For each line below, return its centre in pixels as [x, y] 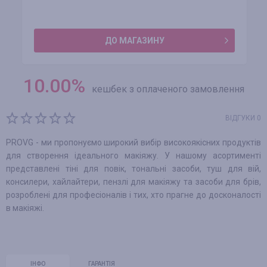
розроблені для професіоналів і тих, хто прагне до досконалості [133, 195]
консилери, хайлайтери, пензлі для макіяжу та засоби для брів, [133, 182]
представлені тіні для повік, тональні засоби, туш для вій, [133, 169]
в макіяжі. [25, 208]
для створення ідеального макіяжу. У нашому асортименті [133, 156]
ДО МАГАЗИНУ [134, 41]
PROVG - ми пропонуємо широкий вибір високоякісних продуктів [133, 142]
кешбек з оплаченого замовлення [168, 89]
